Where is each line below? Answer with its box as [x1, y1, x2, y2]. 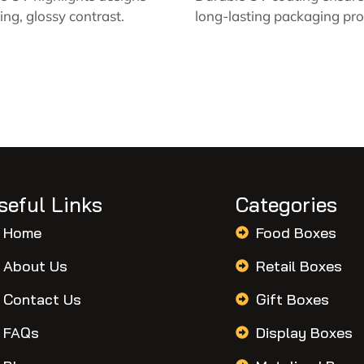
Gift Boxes [255, 289, 329, 309]
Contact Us [2, 289, 81, 309]
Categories [235, 192, 337, 217]
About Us [2, 256, 67, 275]
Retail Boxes [255, 256, 342, 275]
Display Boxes [255, 323, 353, 342]
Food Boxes [255, 223, 336, 242]
